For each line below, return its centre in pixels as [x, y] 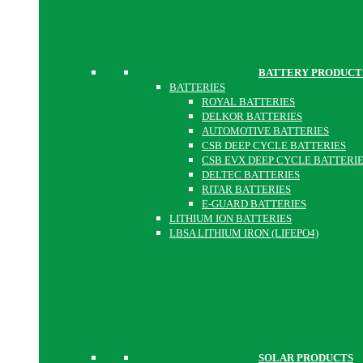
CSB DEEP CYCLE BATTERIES [274, 145]
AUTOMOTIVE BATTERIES [265, 131]
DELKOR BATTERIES [252, 116]
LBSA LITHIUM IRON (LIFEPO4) [244, 233]
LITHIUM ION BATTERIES [231, 218]
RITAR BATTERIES [246, 189]
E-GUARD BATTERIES [254, 204]
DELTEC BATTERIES [251, 175]
